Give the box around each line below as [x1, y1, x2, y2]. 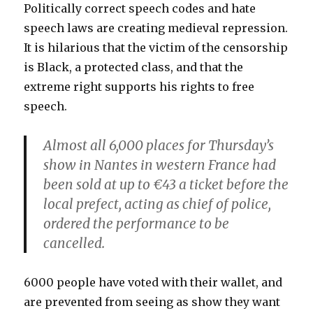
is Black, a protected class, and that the [24, 60, 244, 74]
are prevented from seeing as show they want [24, 295, 281, 309]
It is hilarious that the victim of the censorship [24, 41, 289, 54]
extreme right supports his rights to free [24, 80, 255, 94]
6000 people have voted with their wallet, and [24, 275, 283, 289]
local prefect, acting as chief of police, [43, 196, 272, 212]
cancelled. [43, 235, 105, 252]
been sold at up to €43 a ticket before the [43, 176, 289, 193]
